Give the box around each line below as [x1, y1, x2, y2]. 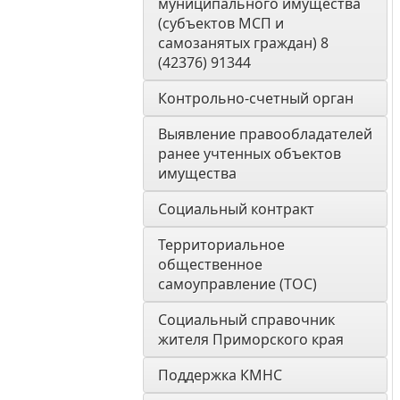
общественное [158, 254, 262, 274]
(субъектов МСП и [158, 13, 284, 33]
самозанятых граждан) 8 [158, 33, 329, 53]
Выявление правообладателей [158, 124, 372, 144]
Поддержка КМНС [158, 365, 282, 385]
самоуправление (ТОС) [158, 274, 317, 294]
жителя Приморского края [158, 329, 344, 349]
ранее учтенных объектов [158, 144, 341, 163]
